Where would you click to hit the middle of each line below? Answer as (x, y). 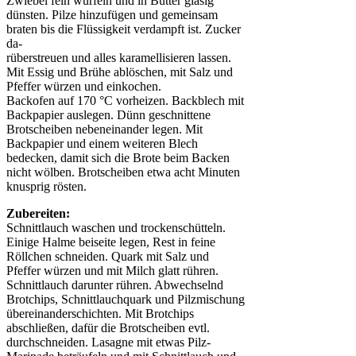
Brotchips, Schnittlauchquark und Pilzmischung (126, 299)
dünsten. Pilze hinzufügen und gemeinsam (112, 15)
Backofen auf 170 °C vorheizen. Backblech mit (125, 101)
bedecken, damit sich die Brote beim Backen (118, 158)
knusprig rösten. (46, 186)
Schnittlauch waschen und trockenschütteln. (116, 228)
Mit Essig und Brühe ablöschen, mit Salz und (120, 72)
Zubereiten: (38, 213)
